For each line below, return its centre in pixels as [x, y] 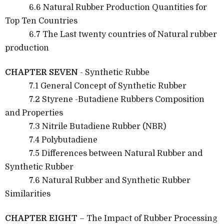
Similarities [28, 194]
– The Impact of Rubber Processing [147, 218]
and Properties [34, 113]
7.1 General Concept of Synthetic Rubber [96, 86]
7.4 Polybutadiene [51, 140]
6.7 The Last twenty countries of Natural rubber [111, 34]
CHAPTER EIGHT [41, 218]
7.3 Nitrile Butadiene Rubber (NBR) [85, 126]
